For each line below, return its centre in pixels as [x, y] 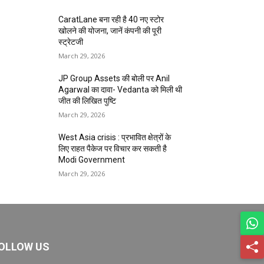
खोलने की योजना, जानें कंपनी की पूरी [110, 31]
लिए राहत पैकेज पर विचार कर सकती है [113, 149]
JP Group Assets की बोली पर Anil [114, 79]
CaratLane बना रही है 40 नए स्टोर [111, 20]
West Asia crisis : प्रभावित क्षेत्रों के [115, 138]
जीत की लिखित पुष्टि [88, 101]
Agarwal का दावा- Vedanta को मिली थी [121, 90]
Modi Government [92, 160]
